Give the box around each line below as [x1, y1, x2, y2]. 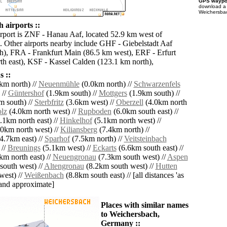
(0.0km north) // [79, 80, 134, 89]
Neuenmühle [38, 80, 80, 89]
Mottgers [98, 89, 127, 98]
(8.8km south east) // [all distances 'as [63, 171, 184, 180]
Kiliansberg [60, 125, 97, 134]
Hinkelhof [59, 116, 92, 125]
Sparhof [44, 134, 70, 143]
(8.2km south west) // [84, 162, 156, 171]
